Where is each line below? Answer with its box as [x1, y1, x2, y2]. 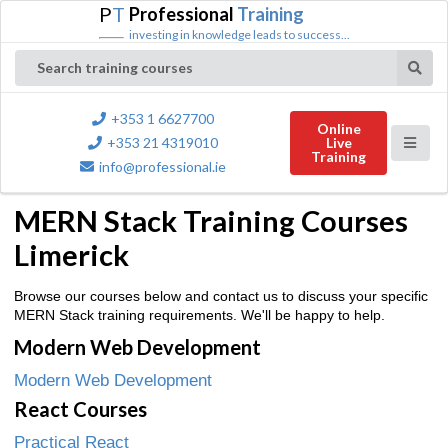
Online [316, 120, 361, 137]
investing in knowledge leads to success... [128, 27, 350, 42]
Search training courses [37, 59, 193, 76]
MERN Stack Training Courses [14, 203, 408, 238]
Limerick [14, 237, 129, 272]
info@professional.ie [99, 158, 227, 175]
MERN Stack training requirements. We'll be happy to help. [14, 306, 385, 323]
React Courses [14, 396, 147, 421]
